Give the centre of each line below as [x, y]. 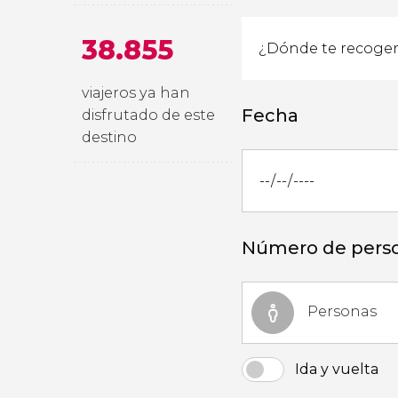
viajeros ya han [136, 93]
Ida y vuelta [337, 369]
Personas [342, 312]
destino [109, 137]
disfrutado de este [148, 115]
